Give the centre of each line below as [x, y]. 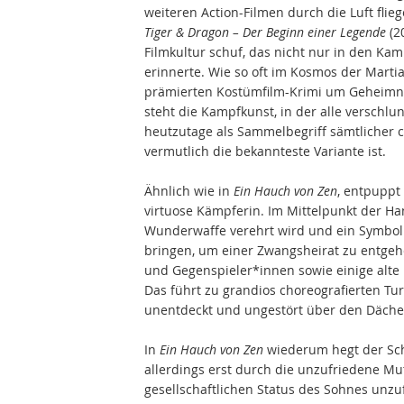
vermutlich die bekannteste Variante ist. [265, 151]
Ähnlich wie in [189, 191]
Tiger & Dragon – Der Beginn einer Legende [265, 32]
